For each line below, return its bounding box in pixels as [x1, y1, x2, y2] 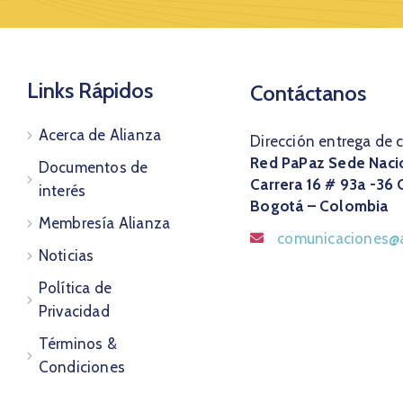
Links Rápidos [26, 76, 153, 103]
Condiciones [38, 357, 125, 376]
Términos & [38, 334, 117, 353]
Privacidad [38, 301, 110, 320]
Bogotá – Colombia [250, 196, 389, 215]
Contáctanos [250, 79, 367, 106]
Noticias [38, 246, 94, 264]
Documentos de [38, 157, 148, 176]
